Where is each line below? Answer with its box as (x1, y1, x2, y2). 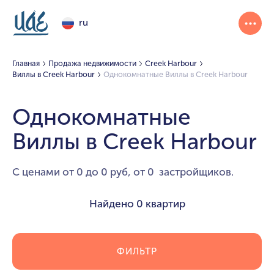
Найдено (89, 197, 136, 210)
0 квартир (136, 197, 185, 210)
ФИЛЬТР (117, 245, 157, 257)
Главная (12, 58, 40, 68)
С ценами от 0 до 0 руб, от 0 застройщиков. (12, 165, 234, 178)
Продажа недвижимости (48, 58, 136, 68)
